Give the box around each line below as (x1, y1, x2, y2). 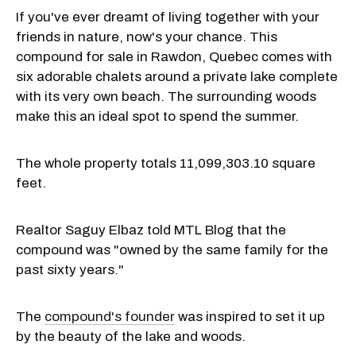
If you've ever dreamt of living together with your (16, 9, 319, 25)
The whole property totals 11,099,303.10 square (16, 155, 315, 171)
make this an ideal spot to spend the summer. (16, 108, 299, 124)
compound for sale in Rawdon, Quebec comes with (16, 48, 332, 64)
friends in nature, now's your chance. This (16, 29, 277, 44)
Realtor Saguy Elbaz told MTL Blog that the (16, 222, 286, 238)
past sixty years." (16, 261, 124, 277)
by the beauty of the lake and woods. (16, 328, 249, 344)
